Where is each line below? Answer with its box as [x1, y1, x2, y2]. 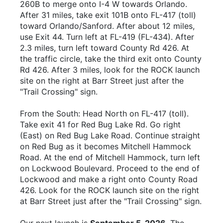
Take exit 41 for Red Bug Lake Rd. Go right [20, 119, 181, 129]
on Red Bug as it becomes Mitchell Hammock [20, 141, 191, 151]
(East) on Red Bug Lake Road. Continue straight [20, 130, 200, 140]
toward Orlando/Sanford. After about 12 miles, [20, 21, 195, 31]
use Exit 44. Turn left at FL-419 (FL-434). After [20, 32, 194, 42]
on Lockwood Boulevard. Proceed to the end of [20, 163, 200, 173]
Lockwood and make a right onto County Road [20, 174, 198, 184]
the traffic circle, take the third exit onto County [20, 54, 202, 64]
